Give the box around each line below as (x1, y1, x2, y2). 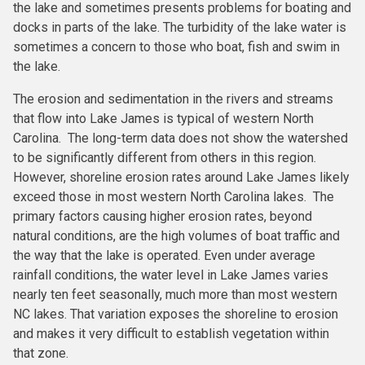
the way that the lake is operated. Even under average (13, 247, 315, 263)
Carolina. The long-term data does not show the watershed (13, 130, 348, 146)
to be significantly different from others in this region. (13, 149, 316, 165)
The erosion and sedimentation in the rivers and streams (13, 90, 333, 107)
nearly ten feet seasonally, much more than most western (13, 286, 337, 302)
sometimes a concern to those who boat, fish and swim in (13, 38, 340, 55)
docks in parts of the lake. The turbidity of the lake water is (13, 19, 346, 35)
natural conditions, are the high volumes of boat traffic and (13, 227, 340, 244)
